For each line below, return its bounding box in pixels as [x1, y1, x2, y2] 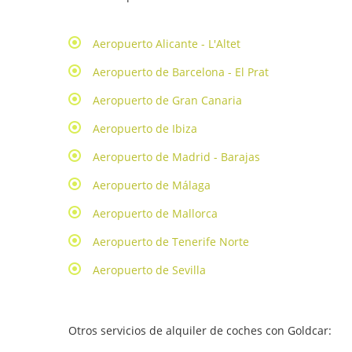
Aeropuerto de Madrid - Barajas [93, 149, 260, 164]
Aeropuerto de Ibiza [93, 121, 197, 136]
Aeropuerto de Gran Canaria [93, 93, 242, 108]
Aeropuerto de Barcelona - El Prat [93, 64, 269, 79]
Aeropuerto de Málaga [93, 178, 211, 192]
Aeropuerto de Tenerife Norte [93, 234, 249, 249]
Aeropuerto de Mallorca [93, 206, 218, 221]
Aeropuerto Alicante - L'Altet [93, 36, 240, 51]
